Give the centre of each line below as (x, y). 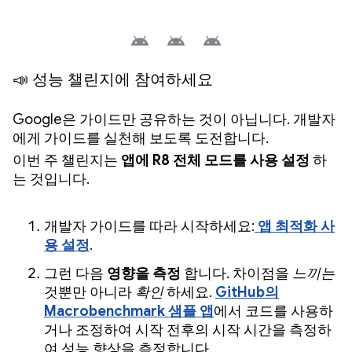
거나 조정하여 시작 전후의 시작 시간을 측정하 (188, 330)
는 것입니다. (51, 179)
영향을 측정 (144, 273)
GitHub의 (247, 292)
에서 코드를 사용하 (273, 311)
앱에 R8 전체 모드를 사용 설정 (215, 160)
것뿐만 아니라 (90, 292)
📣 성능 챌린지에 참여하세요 (113, 80)
